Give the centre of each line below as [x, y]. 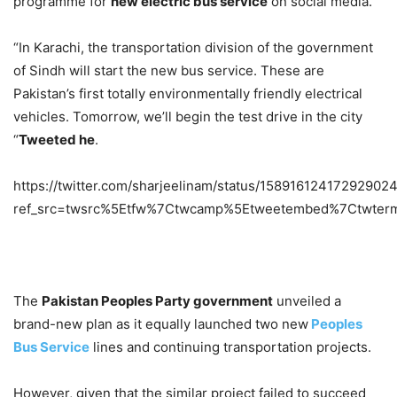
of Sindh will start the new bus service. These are [169, 71]
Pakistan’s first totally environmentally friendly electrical [188, 94]
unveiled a [307, 301]
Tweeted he [57, 140]
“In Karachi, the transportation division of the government [193, 48]
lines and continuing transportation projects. [230, 347]
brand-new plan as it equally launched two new [161, 324]
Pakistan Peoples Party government [157, 301]
